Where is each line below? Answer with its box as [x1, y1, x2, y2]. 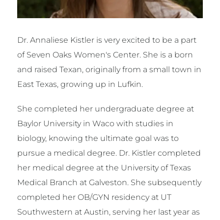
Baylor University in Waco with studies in [17, 119, 173, 129]
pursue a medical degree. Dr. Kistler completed [17, 148, 201, 158]
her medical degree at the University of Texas [17, 163, 191, 173]
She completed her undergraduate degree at [17, 104, 194, 114]
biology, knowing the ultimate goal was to [17, 134, 179, 143]
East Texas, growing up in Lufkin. [17, 80, 143, 89]
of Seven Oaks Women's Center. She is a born [17, 50, 193, 60]
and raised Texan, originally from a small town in [17, 65, 201, 75]
